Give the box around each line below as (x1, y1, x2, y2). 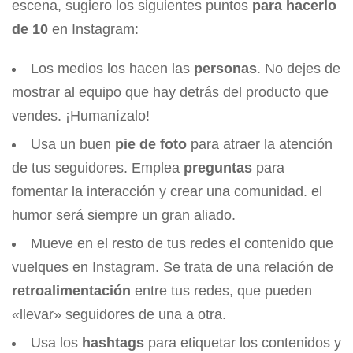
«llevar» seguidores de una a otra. (12, 307, 226, 323)
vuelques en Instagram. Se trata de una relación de (12, 259, 333, 276)
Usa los (31, 335, 82, 351)
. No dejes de (257, 61, 340, 77)
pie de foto (115, 136, 187, 153)
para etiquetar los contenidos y (144, 335, 341, 351)
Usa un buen (31, 136, 115, 153)
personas (194, 61, 257, 77)
